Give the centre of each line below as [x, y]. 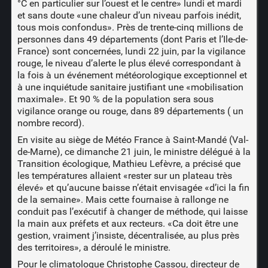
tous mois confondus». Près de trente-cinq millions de [130, 27]
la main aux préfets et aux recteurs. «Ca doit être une [127, 223]
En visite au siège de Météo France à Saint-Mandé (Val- [133, 139]
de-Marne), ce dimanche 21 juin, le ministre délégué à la [134, 151]
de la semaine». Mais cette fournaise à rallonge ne [123, 199]
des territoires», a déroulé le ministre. [94, 247]
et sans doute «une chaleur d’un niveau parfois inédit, [129, 15]
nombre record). [51, 123]
